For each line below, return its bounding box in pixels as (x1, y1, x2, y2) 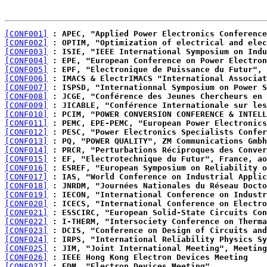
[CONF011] (5, 119, 48, 128)
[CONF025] (5, 244, 48, 253)
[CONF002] (5, 38, 48, 47)
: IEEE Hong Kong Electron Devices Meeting (48, 253, 248, 262)
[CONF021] (5, 208, 48, 217)
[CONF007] (5, 83, 48, 92)
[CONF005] (5, 65, 48, 74)
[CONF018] (5, 181, 48, 190)
